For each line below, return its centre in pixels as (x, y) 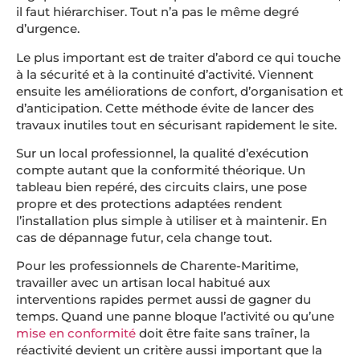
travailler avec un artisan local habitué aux (143, 283)
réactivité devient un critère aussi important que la (169, 350)
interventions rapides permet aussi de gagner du (164, 300)
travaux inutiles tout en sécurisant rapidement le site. (176, 125)
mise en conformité (76, 333)
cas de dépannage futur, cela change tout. (144, 237)
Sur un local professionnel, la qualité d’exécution (162, 153)
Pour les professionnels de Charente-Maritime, (157, 266)
